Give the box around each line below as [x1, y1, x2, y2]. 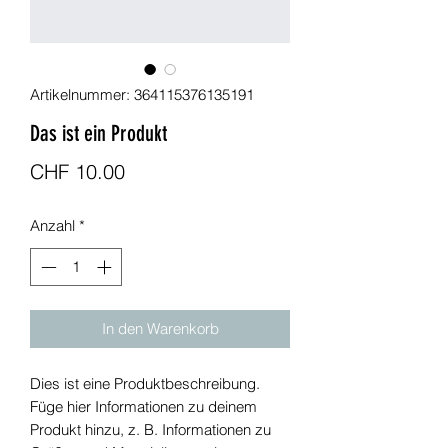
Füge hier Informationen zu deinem [30, 397, 257, 417]
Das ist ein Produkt [30, 119, 167, 147]
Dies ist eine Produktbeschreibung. [30, 374, 260, 394]
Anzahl [30, 215, 75, 235]
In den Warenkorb [101, 319, 219, 339]
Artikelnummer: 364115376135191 [30, 84, 254, 104]
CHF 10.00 [30, 158, 125, 184]
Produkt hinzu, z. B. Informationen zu [30, 420, 271, 440]
